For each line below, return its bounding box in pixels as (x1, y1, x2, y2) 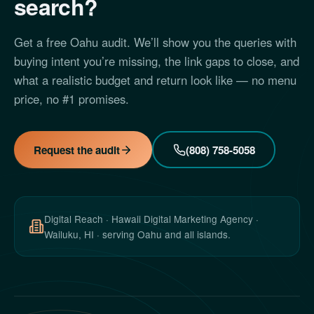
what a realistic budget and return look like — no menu (14, 71, 296, 88)
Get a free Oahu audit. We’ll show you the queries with (14, 34, 296, 50)
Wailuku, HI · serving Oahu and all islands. (44, 227, 231, 241)
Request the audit (34, 142, 120, 158)
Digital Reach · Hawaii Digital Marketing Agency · (44, 212, 259, 226)
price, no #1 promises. (14, 90, 129, 107)
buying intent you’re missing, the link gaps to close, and (14, 53, 299, 69)
